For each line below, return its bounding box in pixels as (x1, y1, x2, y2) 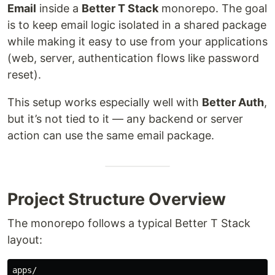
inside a (36, 2, 82, 15)
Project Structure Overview (7, 189, 226, 209)
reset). (7, 68, 41, 81)
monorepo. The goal (158, 2, 267, 15)
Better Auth (202, 96, 264, 109)
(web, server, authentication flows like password (7, 52, 259, 64)
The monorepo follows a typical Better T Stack (7, 217, 250, 230)
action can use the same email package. (7, 129, 214, 142)
